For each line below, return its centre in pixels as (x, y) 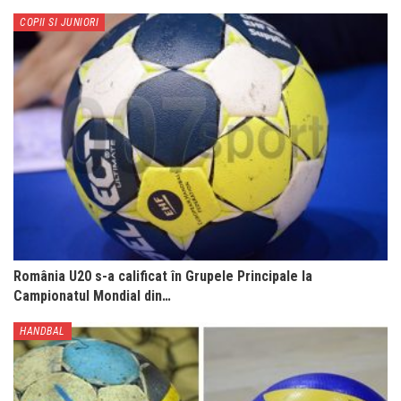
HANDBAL (43, 331)
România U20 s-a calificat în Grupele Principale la (163, 276)
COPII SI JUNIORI (59, 22)
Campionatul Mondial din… (92, 295)
